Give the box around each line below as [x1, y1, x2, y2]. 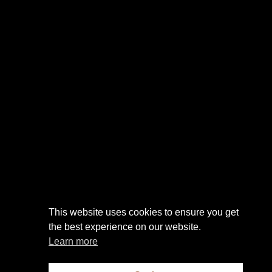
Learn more [49, 236, 98, 247]
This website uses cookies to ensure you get [49, 207, 239, 218]
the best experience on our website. [49, 222, 201, 233]
